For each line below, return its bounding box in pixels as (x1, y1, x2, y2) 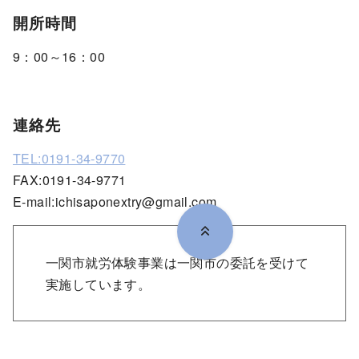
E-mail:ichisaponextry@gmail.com (13, 192, 217, 211)
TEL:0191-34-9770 (13, 148, 126, 167)
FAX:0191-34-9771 (13, 170, 127, 189)
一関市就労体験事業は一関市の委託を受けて (46, 252, 309, 272)
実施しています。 (46, 274, 151, 293)
